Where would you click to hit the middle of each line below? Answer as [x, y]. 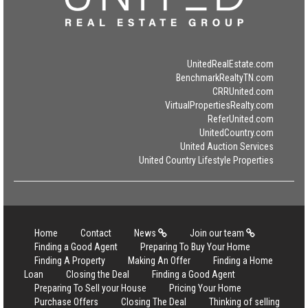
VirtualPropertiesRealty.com [219, 105]
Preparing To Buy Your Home [195, 247]
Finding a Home [243, 261]
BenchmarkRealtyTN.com [225, 78]
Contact [96, 233]
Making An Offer [159, 261]
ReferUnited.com [241, 119]
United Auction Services [227, 146]
